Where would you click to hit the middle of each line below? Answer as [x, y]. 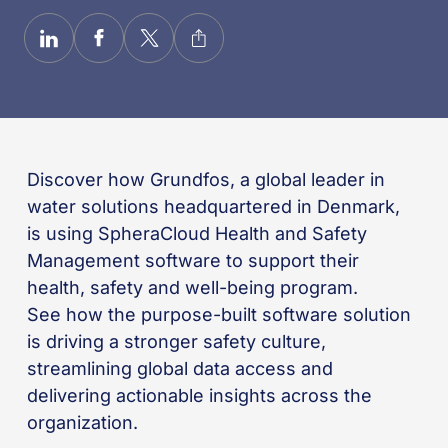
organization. [82, 422]
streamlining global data [130, 368]
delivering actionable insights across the [199, 395]
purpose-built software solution [273, 314]
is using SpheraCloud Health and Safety [196, 233]
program [316, 287]
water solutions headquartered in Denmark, [213, 206]
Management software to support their [192, 260]
